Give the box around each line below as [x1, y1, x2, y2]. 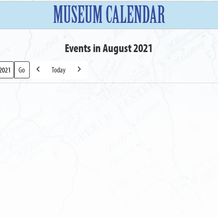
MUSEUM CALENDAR [53, 1, 165, 29]
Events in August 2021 [65, 40, 153, 55]
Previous [34, 70, 54, 80]
